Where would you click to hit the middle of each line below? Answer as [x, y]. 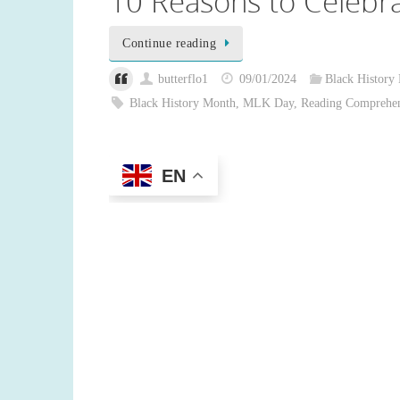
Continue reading [169, 43]
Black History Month [183, 104]
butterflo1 [183, 79]
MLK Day [269, 104]
